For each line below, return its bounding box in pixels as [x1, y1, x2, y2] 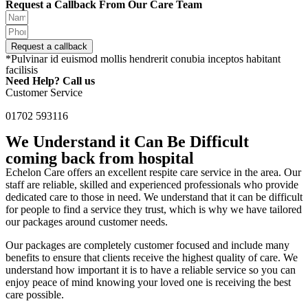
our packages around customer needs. [5, 216, 168, 228]
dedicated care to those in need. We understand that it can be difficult [5, 191, 302, 203]
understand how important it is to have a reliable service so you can [5, 264, 296, 276]
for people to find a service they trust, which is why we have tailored [5, 203, 302, 215]
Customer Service [5, 87, 82, 98]
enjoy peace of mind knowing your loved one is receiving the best [5, 276, 291, 288]
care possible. [5, 289, 64, 300]
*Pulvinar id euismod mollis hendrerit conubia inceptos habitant [5, 53, 280, 65]
